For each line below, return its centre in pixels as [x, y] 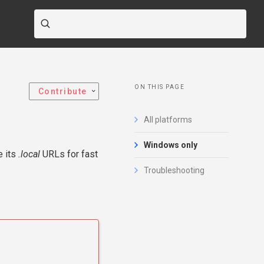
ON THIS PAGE [159, 87]
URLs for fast [69, 154]
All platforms [168, 120]
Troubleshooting [174, 170]
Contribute [62, 91]
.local [29, 154]
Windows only [171, 145]
